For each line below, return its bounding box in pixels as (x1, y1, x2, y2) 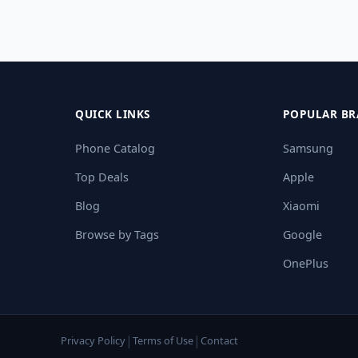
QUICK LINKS (75, 106, 150, 121)
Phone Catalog (75, 141, 156, 156)
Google (282, 227, 322, 242)
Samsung (282, 141, 333, 156)
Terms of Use (133, 332, 193, 348)
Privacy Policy (61, 332, 125, 348)
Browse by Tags (75, 227, 160, 242)
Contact (201, 332, 238, 348)
